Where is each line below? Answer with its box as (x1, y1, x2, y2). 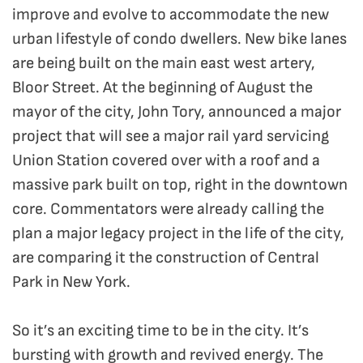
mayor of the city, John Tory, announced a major (12, 102, 341, 122)
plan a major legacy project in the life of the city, (12, 224, 344, 244)
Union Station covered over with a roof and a (12, 151, 320, 171)
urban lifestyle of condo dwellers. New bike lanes (12, 29, 347, 49)
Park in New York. (12, 272, 130, 293)
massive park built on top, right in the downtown (12, 175, 348, 195)
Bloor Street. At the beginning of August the (12, 78, 313, 98)
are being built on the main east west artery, (12, 53, 315, 74)
